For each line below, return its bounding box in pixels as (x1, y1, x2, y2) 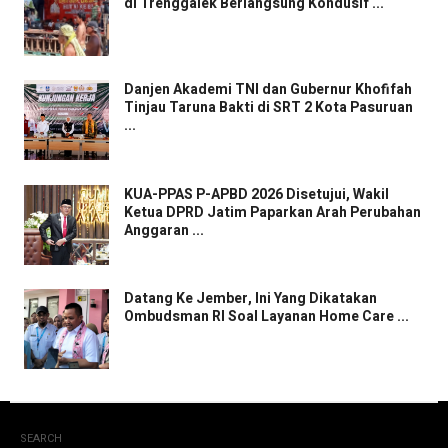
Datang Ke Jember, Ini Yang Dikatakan (124, 288, 377, 310)
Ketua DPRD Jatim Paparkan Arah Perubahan (124, 201, 421, 223)
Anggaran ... (124, 219, 204, 241)
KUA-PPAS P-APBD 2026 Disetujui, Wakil (124, 183, 389, 205)
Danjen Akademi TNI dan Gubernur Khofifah (124, 79, 412, 101)
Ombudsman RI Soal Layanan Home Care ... (124, 306, 409, 328)
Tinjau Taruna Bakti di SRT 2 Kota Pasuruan (124, 97, 413, 119)
